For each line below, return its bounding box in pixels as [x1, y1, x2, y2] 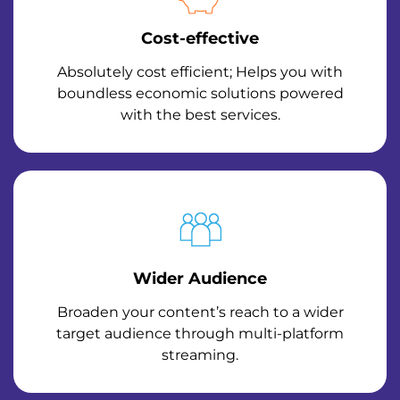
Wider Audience [133, 269, 267, 289]
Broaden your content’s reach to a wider [56, 304, 344, 321]
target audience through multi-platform [56, 325, 344, 343]
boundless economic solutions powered [56, 85, 344, 103]
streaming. [162, 346, 238, 364]
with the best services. [120, 106, 280, 124]
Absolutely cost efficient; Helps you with [57, 63, 343, 81]
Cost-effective [141, 29, 259, 49]
